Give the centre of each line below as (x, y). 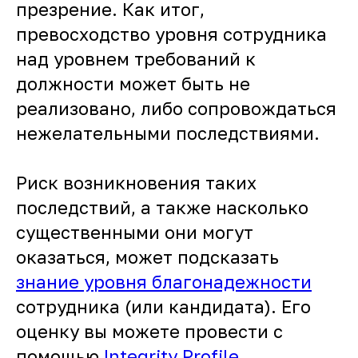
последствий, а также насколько (162, 207)
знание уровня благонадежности (164, 282)
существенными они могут (135, 232)
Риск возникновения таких (136, 183)
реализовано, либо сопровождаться (176, 108)
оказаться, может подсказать (147, 257)
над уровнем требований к (136, 59)
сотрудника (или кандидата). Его (163, 306)
